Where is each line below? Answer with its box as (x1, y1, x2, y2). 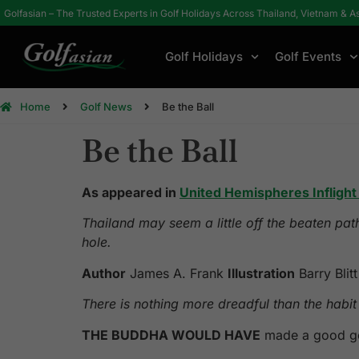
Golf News (80, 100, 132, 113)
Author (82, 264, 126, 281)
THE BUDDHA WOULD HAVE (82, 326, 260, 343)
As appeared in (82, 184, 179, 200)
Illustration (228, 264, 295, 281)
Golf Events (275, 49, 342, 64)
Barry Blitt (295, 264, 357, 281)
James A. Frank (126, 264, 228, 281)
